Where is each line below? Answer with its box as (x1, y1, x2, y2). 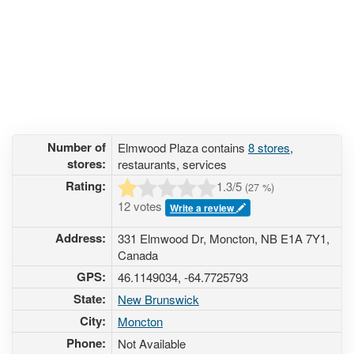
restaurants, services (118, 156, 227, 172)
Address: (55, 229, 106, 247)
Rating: (66, 177, 106, 194)
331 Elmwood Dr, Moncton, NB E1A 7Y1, (118, 230, 330, 247)
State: (73, 290, 106, 307)
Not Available (118, 335, 186, 352)
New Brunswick (118, 291, 199, 307)
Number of (47, 138, 106, 156)
